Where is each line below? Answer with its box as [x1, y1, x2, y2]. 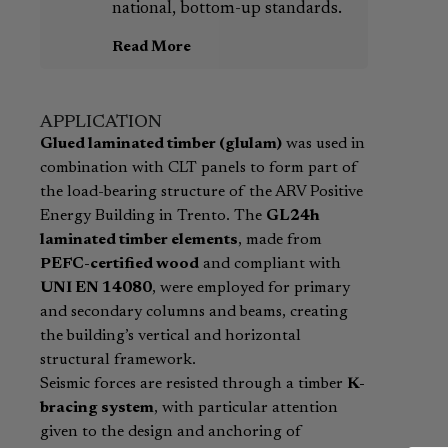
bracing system [40, 400, 154, 417]
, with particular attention [154, 400, 338, 417]
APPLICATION [40, 114, 162, 133]
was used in [282, 136, 365, 153]
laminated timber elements [40, 232, 238, 249]
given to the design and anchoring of [40, 424, 302, 441]
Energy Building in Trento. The [40, 208, 266, 225]
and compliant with [199, 256, 341, 273]
